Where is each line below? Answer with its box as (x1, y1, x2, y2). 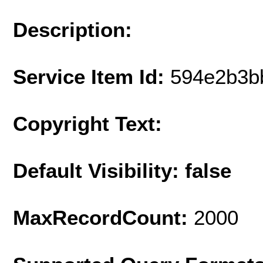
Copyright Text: (13, 112, 162, 135)
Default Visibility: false (13, 159, 231, 182)
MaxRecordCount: (13, 205, 194, 229)
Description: (13, 18, 132, 41)
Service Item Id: (13, 65, 170, 88)
